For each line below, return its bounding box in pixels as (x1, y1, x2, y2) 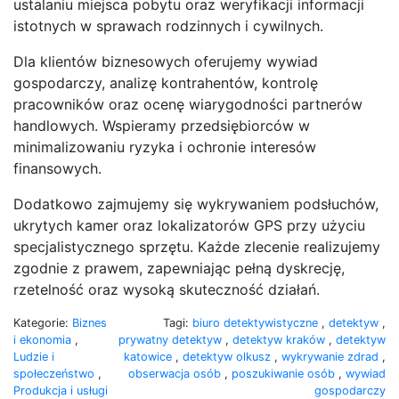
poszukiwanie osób (232, 366, 338, 380)
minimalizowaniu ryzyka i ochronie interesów (13, 137, 316, 156)
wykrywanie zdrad (281, 349, 382, 363)
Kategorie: (13, 315, 72, 330)
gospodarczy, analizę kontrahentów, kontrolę (13, 73, 318, 92)
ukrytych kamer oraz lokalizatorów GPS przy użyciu (13, 216, 365, 234)
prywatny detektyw (118, 332, 225, 346)
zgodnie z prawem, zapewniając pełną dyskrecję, (13, 258, 345, 277)
